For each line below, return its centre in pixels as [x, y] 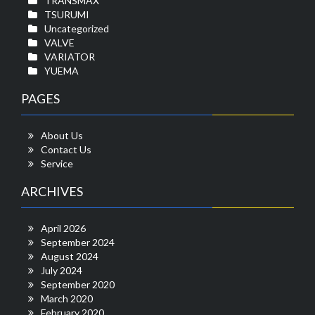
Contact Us [66, 149]
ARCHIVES [52, 191]
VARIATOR [70, 56]
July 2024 [62, 270]
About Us [62, 135]
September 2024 [78, 242]
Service [57, 163]
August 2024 [70, 256]
